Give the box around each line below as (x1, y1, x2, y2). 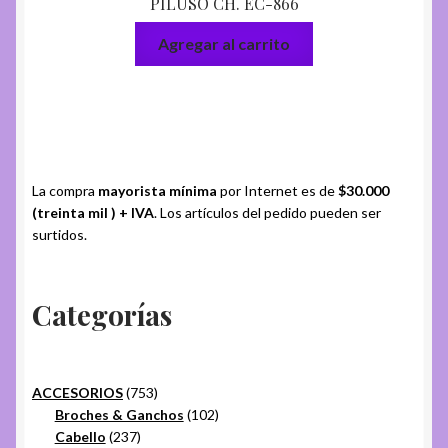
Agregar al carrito (158, 34, 290, 54)
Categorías (32, 295, 172, 333)
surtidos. (32, 225, 87, 243)
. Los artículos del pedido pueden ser (154, 203, 381, 221)
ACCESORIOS (32, 384, 123, 402)
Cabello (54, 428, 106, 446)
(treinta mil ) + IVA (32, 203, 154, 221)
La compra (32, 181, 95, 199)
